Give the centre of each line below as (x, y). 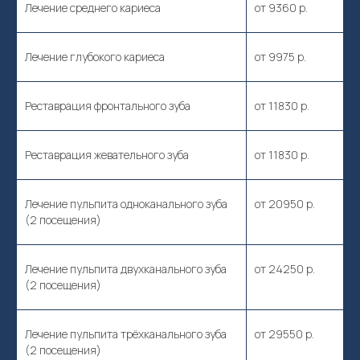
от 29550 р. (284, 334)
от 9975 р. (280, 57)
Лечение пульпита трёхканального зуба (126, 334)
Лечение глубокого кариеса (95, 57)
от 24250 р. (285, 269)
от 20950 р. (285, 204)
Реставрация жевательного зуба (107, 155)
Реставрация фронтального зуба (108, 106)
